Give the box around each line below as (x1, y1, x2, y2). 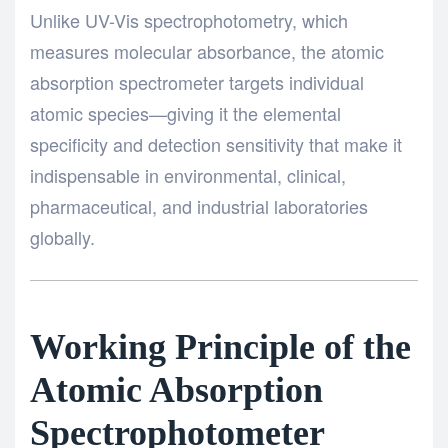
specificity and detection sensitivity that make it (30, 131, 402, 158)
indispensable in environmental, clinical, (30, 162, 346, 189)
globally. (30, 224, 95, 251)
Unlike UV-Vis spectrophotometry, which (30, 7, 348, 34)
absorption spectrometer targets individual (30, 69, 364, 96)
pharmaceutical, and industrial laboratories (30, 193, 368, 220)
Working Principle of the (30, 327, 411, 368)
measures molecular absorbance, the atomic (30, 38, 384, 65)
